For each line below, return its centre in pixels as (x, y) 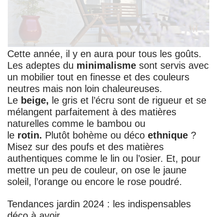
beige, (35, 101)
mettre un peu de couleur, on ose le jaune (97, 170)
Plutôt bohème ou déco (95, 135)
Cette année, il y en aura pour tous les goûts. (104, 54)
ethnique (168, 135)
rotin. (30, 135)
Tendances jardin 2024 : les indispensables (99, 204)
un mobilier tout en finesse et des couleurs (98, 77)
